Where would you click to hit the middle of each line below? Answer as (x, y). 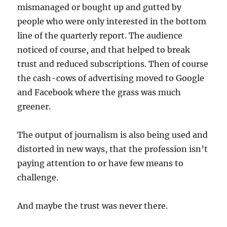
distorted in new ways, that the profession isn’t (113, 149)
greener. (34, 106)
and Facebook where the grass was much (99, 92)
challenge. (38, 177)
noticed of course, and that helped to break (104, 50)
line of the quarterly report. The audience (100, 35)
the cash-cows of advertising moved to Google (111, 78)
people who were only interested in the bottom (112, 21)
